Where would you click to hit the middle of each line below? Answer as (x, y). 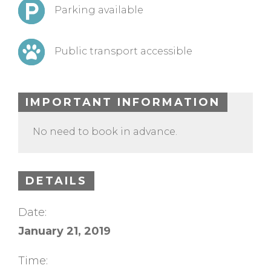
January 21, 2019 (64, 231)
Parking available (99, 10)
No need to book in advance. (105, 132)
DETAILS (56, 181)
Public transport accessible (123, 51)
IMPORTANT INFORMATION (123, 103)
